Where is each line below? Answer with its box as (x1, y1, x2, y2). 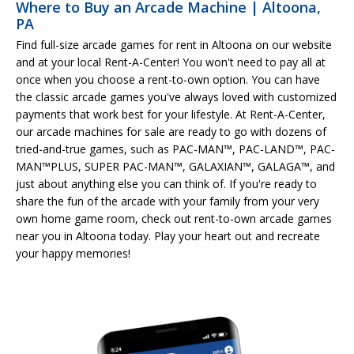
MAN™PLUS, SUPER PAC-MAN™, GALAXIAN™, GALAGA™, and (16, 158, 335, 174)
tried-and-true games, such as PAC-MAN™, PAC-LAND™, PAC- (16, 141, 335, 156)
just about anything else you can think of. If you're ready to (16, 175, 317, 191)
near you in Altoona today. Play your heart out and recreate (16, 228, 320, 243)
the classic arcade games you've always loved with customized (16, 88, 337, 104)
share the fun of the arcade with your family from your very (16, 193, 319, 209)
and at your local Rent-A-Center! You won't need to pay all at (16, 54, 326, 70)
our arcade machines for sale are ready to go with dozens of (16, 123, 326, 139)
